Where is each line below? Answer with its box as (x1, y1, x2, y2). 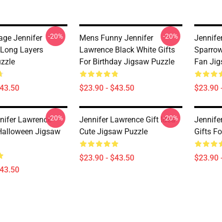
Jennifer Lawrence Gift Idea (79, 115, 175, 124)
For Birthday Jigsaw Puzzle (79, 57, 174, 66)
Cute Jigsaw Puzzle (79, 127, 148, 136)
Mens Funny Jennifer (79, 33, 153, 43)
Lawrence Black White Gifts (79, 45, 175, 55)
